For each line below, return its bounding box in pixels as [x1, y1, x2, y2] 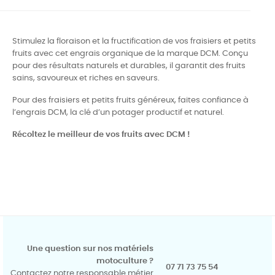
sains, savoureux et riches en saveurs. [12, 74, 160, 82]
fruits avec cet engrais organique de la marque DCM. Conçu [12, 49, 248, 58]
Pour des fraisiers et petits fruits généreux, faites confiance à [12, 96, 249, 104]
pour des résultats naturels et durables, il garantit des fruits [12, 61, 246, 70]
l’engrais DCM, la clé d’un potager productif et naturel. [12, 108, 224, 117]
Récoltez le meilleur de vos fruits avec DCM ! [12, 130, 190, 139]
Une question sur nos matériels [27, 244, 154, 253]
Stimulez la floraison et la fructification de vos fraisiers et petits [12, 37, 256, 45]
